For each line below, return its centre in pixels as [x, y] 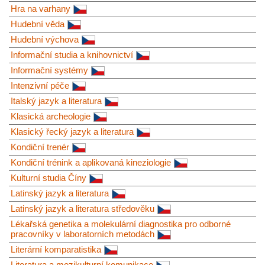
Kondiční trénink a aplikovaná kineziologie [91, 162]
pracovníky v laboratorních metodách [83, 234]
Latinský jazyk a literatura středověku [83, 208]
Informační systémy [49, 70]
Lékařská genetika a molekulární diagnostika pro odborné [121, 224]
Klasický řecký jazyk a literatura [72, 131]
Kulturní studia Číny [49, 177]
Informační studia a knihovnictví [72, 54]
